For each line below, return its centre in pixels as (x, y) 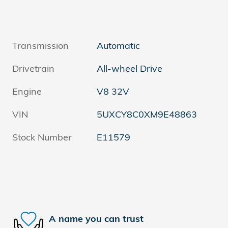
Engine (27, 91)
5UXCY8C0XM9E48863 (147, 114)
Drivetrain (33, 68)
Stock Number (42, 137)
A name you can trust (96, 219)
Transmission (40, 45)
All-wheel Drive (130, 68)
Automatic (119, 45)
